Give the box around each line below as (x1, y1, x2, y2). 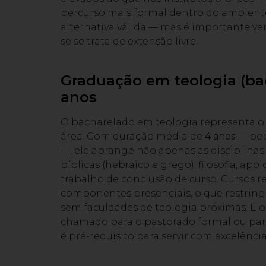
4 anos (205, 131, 235, 142)
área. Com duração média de (61, 131, 205, 142)
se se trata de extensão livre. (61, 36, 198, 47)
